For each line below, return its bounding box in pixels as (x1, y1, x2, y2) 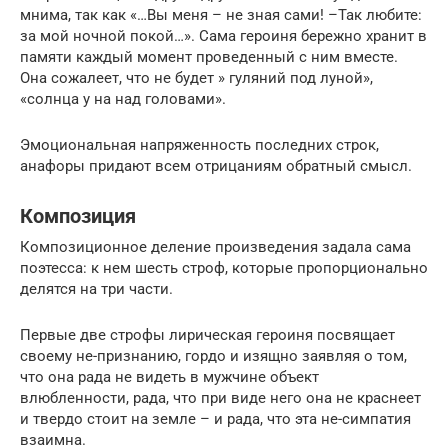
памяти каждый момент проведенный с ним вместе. (20, 47, 398, 66)
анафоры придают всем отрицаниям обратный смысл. (20, 156, 412, 175)
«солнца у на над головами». (20, 89, 226, 108)
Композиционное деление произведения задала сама (20, 237, 411, 256)
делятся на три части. (20, 279, 173, 298)
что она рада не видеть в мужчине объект (20, 367, 319, 386)
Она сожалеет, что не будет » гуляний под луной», (20, 68, 373, 87)
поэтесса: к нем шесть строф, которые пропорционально (20, 258, 428, 277)
